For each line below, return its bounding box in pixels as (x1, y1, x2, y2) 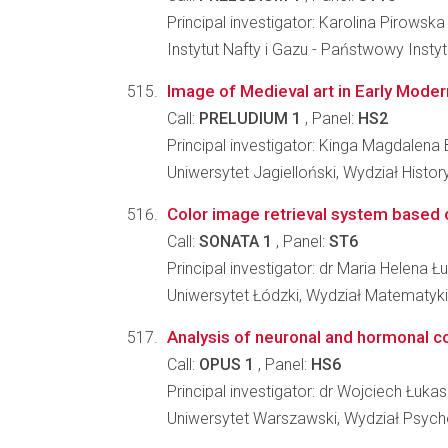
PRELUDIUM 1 (199, 109, 301, 128)
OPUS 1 (199, 355, 254, 374)
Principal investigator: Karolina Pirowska (167, 13, 445, 32)
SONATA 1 (199, 232, 272, 251)
